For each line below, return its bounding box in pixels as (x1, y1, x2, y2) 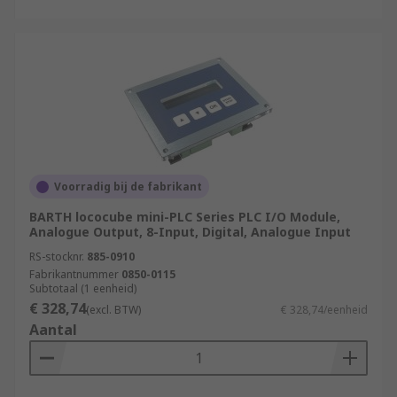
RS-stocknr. (29, 249, 84, 264)
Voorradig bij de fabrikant (54, 179, 202, 194)
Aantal (29, 320, 77, 339)
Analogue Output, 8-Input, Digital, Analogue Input (29, 223, 351, 240)
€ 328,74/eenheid (281, 302, 368, 317)
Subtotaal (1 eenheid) (29, 281, 136, 296)
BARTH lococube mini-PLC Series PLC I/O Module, (29, 208, 340, 225)
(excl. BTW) (86, 302, 141, 317)
